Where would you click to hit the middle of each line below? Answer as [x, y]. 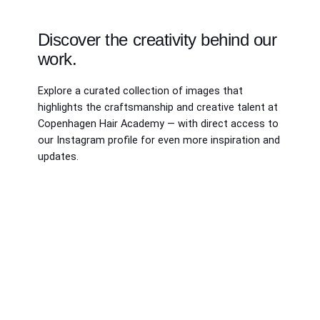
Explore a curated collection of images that [140, 91]
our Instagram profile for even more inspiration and [159, 140]
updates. [58, 156]
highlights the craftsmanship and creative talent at [157, 107]
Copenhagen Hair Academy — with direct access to [158, 124]
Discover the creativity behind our [157, 39]
